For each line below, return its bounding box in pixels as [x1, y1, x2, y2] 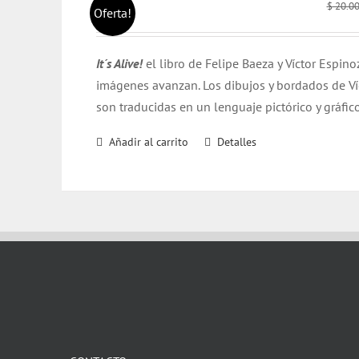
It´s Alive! [96, 55, 146, 71]
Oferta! [93, 5, 131, 22]
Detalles [217, 135, 256, 149]
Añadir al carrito [109, 135, 188, 149]
